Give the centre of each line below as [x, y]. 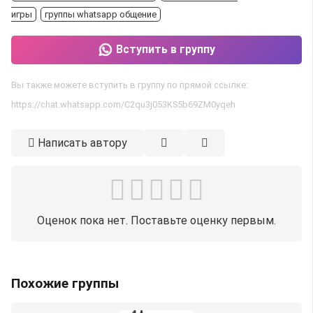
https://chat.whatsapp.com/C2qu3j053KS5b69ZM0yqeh [123, 104]
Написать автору [82, 143]
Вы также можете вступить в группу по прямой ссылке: [130, 85]
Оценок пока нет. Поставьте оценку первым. [156, 220]
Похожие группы [65, 283]
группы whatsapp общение [101, 14]
